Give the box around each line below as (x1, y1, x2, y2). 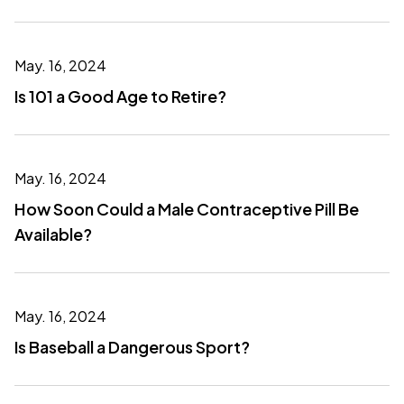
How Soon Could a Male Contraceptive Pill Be (14, 198, 359, 219)
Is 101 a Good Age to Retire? (14, 86, 226, 106)
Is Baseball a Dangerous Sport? (14, 336, 250, 357)
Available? (14, 224, 92, 244)
